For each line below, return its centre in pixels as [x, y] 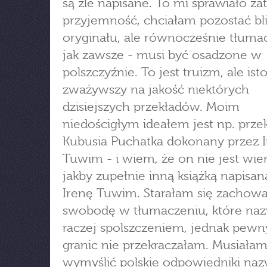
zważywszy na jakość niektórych [156, 89]
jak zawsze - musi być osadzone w [162, 55]
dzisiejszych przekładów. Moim [151, 107]
